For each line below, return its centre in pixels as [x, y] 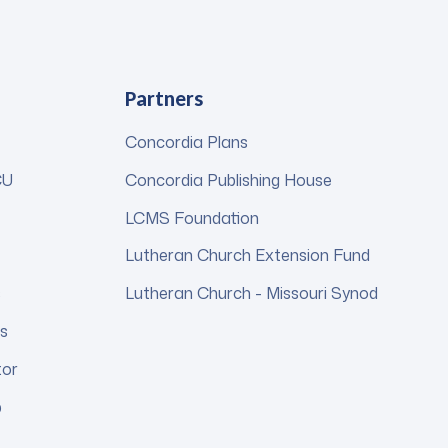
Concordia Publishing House [229, 179]
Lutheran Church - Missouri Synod [252, 293]
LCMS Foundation [192, 217]
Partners [164, 98]
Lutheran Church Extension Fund [248, 255]
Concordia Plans [187, 141]
